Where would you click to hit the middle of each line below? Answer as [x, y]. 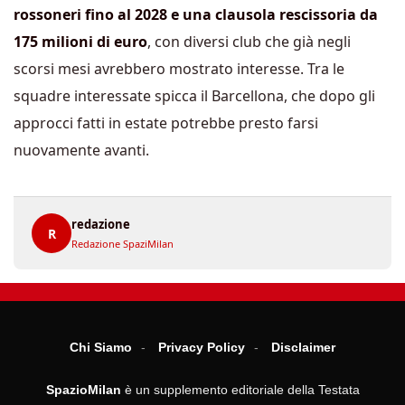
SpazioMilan [83, 390]
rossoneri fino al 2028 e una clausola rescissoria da [196, 14]
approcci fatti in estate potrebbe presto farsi [166, 123]
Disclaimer [303, 347]
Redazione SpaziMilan [122, 244]
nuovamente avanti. [81, 150]
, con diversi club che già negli [249, 42]
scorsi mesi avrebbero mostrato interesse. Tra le [179, 69]
